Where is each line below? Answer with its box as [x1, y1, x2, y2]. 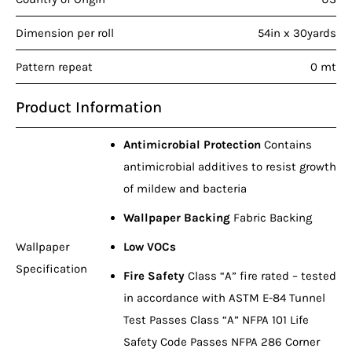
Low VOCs [123, 239, 176, 254]
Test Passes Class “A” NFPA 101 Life [123, 312, 309, 327]
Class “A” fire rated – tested [184, 268, 336, 283]
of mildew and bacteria [123, 181, 247, 196]
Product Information [16, 97, 162, 116]
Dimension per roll [16, 25, 114, 40]
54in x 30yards [258, 25, 336, 40]
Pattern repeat [16, 59, 93, 74]
